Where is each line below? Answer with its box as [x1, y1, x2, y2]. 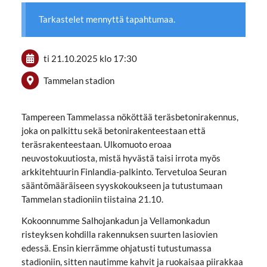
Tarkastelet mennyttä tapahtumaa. [39, 14, 176, 25]
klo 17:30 [99, 52, 137, 64]
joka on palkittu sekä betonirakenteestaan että [21, 125, 206, 136]
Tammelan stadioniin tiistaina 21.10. [21, 194, 163, 205]
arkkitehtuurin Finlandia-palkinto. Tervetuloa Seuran [21, 166, 226, 178]
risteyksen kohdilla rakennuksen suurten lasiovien [21, 229, 218, 240]
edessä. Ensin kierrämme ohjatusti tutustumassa [21, 243, 212, 254]
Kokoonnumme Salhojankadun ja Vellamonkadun [21, 215, 210, 226]
